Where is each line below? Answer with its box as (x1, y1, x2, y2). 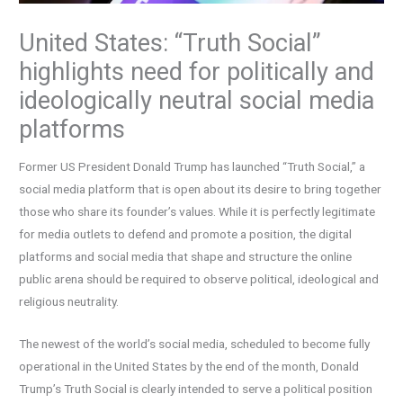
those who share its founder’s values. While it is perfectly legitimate (19, 204, 376, 219)
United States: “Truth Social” (19, 28, 322, 58)
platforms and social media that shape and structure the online (19, 249, 353, 264)
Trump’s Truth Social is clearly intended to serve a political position (19, 381, 373, 397)
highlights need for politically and (19, 57, 375, 86)
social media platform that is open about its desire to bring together (19, 182, 382, 197)
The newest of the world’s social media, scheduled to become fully (19, 336, 371, 352)
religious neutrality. (19, 294, 120, 309)
